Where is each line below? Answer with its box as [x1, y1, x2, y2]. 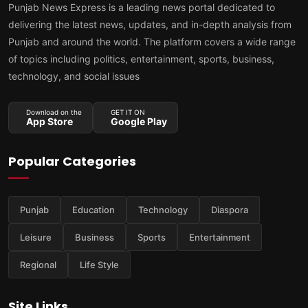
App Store [26, 115, 73, 128]
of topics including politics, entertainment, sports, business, [8, 53, 274, 65]
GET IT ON [111, 108, 145, 117]
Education [72, 204, 115, 216]
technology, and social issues [8, 70, 140, 82]
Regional [20, 259, 56, 271]
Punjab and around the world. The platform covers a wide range [8, 36, 296, 48]
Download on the [26, 108, 82, 117]
